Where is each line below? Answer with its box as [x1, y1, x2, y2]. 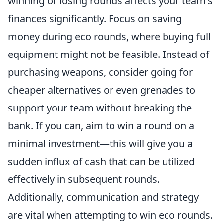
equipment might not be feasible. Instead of [8, 48, 209, 61]
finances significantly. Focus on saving [8, 12, 182, 25]
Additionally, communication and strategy [8, 190, 199, 204]
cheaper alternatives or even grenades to [8, 83, 195, 97]
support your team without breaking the [8, 101, 192, 114]
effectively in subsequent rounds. [8, 172, 160, 186]
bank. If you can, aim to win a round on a [8, 119, 194, 132]
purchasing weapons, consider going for [8, 65, 193, 79]
